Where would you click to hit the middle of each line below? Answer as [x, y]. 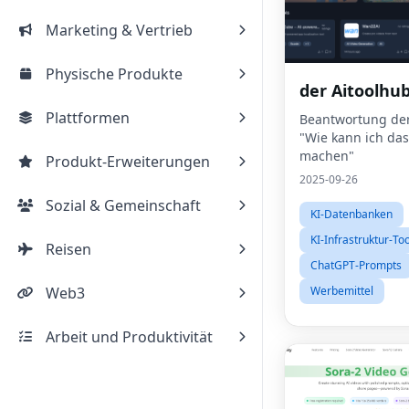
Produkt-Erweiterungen [128, 162]
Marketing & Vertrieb [119, 30]
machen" [327, 156]
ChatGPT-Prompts [356, 265]
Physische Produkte [114, 74]
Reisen [68, 249]
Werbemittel [342, 291]
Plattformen [88, 118]
